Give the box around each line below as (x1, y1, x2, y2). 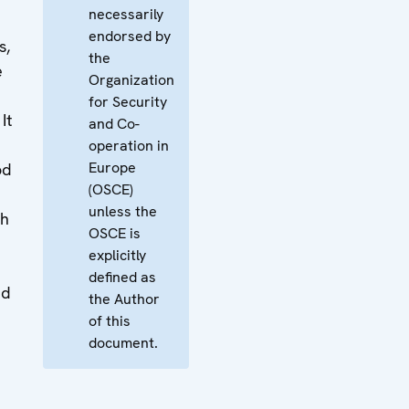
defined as (89, 267, 156, 287)
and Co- (89, 114, 140, 133)
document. (89, 333, 158, 352)
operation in (89, 136, 169, 155)
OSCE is (89, 224, 141, 243)
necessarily (89, 5, 163, 24)
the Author (89, 289, 160, 309)
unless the (89, 202, 157, 221)
